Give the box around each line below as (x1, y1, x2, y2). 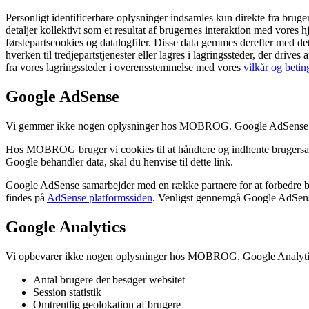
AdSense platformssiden (47, 191, 152, 203)
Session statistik (33, 286, 101, 298)
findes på (6, 191, 47, 203)
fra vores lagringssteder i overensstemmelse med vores (6, 61, 243, 73)
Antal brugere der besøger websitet (33, 273, 185, 286)
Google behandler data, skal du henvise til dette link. (6, 155, 233, 168)
